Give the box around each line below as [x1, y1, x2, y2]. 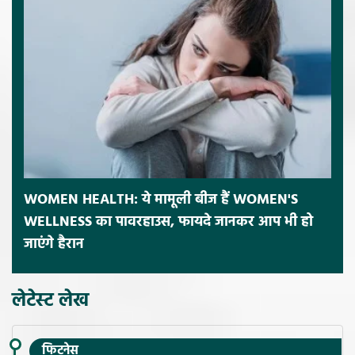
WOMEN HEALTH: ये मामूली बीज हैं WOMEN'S [24, 189, 298, 212]
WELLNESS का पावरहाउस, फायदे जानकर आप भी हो [24, 211, 313, 235]
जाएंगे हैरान [24, 233, 84, 257]
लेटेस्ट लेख [12, 285, 89, 316]
